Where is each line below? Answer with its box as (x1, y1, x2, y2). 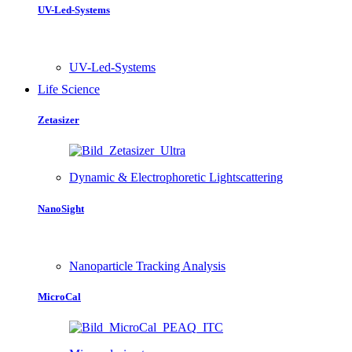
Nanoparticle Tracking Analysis (69, 258, 225, 273)
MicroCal (38, 290, 81, 302)
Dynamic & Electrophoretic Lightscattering (69, 170, 283, 185)
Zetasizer (38, 114, 79, 126)
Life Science (38, 82, 100, 97)
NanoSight (38, 202, 84, 214)
